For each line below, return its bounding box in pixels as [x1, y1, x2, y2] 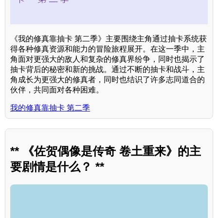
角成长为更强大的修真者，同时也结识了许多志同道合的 [10, 75, 205, 84]
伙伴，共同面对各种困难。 [10, 86, 104, 94]
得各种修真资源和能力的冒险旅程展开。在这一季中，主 [10, 45, 205, 54]
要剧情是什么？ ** [10, 160, 104, 173]
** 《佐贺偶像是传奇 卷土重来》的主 [10, 145, 201, 158]
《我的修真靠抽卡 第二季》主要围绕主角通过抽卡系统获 [10, 35, 207, 43]
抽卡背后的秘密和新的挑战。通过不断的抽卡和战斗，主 [10, 65, 205, 74]
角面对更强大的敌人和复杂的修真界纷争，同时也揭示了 [10, 55, 205, 64]
